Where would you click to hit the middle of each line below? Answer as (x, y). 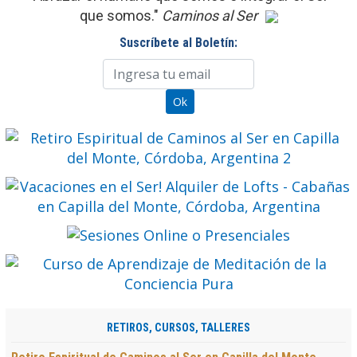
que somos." (120, 15)
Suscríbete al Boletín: (178, 42)
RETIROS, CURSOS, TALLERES (178, 328)
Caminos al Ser (209, 15)
